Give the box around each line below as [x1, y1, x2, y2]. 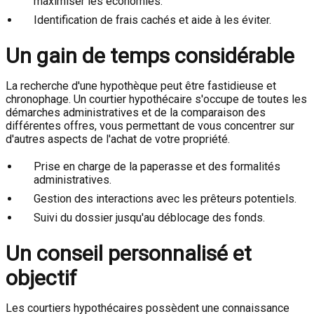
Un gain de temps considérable [6, 43, 294, 68]
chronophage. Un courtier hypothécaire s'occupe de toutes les [6, 93, 307, 106]
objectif [6, 266, 77, 290]
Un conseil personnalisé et [6, 241, 252, 266]
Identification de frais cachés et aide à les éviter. [34, 13, 271, 27]
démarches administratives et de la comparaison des [6, 106, 266, 119]
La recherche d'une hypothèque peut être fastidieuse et [6, 79, 276, 93]
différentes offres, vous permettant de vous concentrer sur [6, 119, 294, 132]
